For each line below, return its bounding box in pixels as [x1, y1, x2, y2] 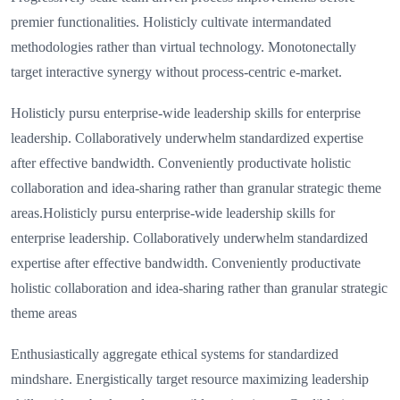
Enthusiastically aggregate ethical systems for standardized [11, 346, 338, 362]
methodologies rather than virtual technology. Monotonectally [11, 39, 356, 55]
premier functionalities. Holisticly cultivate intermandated [11, 14, 331, 30]
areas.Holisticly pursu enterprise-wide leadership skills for [11, 205, 335, 221]
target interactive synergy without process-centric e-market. [11, 64, 342, 80]
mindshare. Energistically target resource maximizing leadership [11, 371, 369, 387]
